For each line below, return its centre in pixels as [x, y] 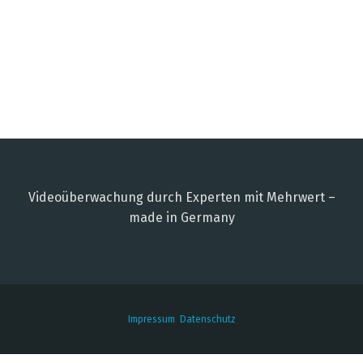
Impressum [151, 319]
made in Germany [181, 217]
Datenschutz [207, 319]
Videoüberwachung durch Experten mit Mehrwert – [181, 197]
